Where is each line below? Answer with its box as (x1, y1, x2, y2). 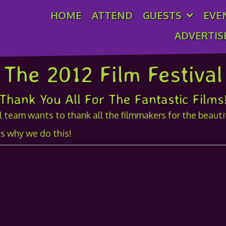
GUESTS (143, 9, 182, 22)
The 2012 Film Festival (4, 60, 222, 88)
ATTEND (92, 9, 133, 22)
